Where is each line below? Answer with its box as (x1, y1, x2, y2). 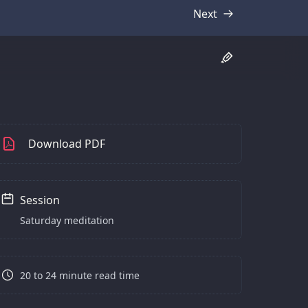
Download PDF (28, 135, 105, 151)
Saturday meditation (20, 213, 114, 227)
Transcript (199, 13, 252, 29)
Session (20, 192, 60, 208)
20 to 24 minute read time (20, 269, 140, 282)
